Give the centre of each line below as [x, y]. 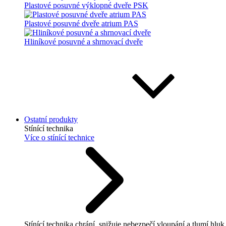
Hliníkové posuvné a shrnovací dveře [83, 42]
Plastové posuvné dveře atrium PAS [81, 23]
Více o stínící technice [59, 137]
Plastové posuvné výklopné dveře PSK [86, 5]
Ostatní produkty [51, 119]
